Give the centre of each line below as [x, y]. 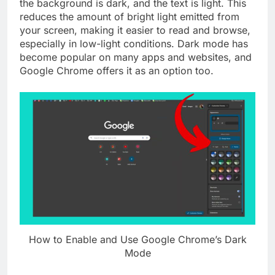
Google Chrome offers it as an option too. [117, 71]
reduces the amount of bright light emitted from [130, 17]
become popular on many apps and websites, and [136, 57]
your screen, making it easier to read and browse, [135, 30]
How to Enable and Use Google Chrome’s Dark [137, 240]
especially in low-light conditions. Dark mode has [134, 44]
